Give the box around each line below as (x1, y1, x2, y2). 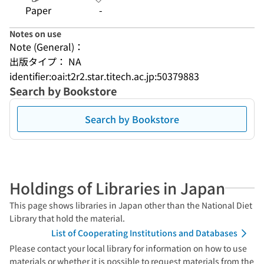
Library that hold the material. (9, 212, 125, 224)
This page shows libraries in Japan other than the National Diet (9, 199, 252, 211)
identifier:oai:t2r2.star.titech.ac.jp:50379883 (9, 69, 199, 83)
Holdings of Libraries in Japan (9, 177, 225, 199)
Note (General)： (9, 39, 84, 54)
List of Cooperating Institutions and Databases (51, 227, 237, 239)
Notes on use (9, 28, 61, 39)
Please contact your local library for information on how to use (9, 242, 247, 254)
